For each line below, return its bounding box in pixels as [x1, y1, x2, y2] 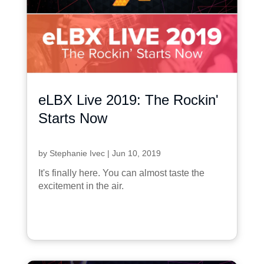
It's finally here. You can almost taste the [38, 168, 204, 179]
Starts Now [38, 110, 107, 127]
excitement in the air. [38, 181, 124, 192]
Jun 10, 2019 [111, 148, 161, 159]
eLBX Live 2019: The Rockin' [38, 92, 219, 108]
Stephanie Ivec [49, 148, 105, 159]
